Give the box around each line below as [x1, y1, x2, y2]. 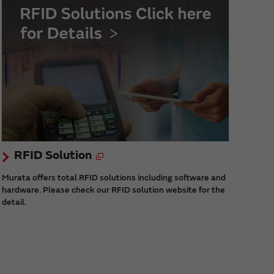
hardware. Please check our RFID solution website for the [1, 185, 225, 196]
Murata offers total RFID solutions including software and [1, 172, 226, 183]
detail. [1, 197, 26, 208]
